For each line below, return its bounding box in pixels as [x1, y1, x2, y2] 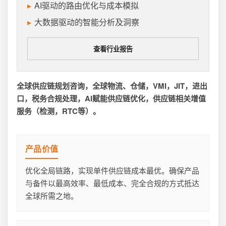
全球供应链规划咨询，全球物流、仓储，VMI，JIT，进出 [17, 80, 207, 91]
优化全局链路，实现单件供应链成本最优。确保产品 [25, 164, 199, 176]
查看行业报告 [93, 45, 133, 53]
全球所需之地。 [25, 190, 78, 201]
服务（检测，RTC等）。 [17, 105, 100, 117]
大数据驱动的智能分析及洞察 [34, 16, 139, 28]
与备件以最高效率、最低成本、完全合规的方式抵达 [25, 177, 199, 188]
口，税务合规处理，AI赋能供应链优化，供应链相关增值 [17, 92, 206, 104]
